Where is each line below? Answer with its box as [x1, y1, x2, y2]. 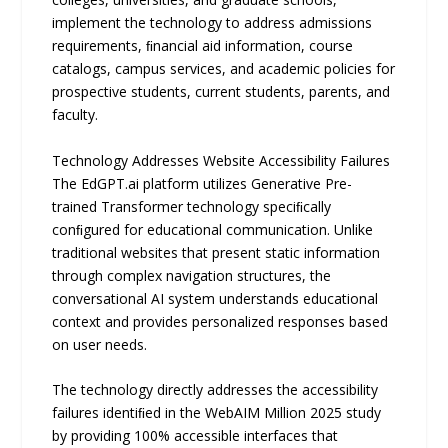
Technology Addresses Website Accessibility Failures [52, 150, 391, 170]
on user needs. [52, 334, 148, 354]
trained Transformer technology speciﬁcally [52, 196, 332, 216]
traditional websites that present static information [52, 242, 381, 262]
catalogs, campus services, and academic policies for [52, 59, 396, 79]
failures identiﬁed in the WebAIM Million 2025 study [52, 403, 382, 423]
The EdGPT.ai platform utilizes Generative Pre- [52, 173, 353, 193]
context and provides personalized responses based [52, 311, 389, 331]
